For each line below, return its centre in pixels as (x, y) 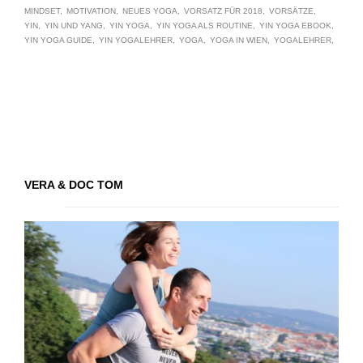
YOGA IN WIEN (239, 41)
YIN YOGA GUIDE (58, 41)
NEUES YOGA (150, 11)
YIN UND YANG (74, 26)
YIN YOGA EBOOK (295, 26)
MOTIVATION (91, 11)
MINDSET (42, 11)
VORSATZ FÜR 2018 (223, 11)
